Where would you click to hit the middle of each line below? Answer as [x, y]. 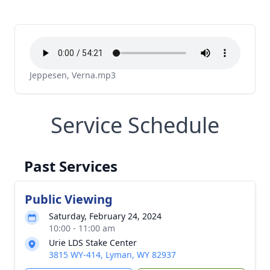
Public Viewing [69, 199]
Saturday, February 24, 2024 [105, 216]
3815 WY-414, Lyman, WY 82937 [112, 255]
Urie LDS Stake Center [93, 243]
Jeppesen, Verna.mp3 [73, 75]
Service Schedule [135, 125]
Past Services [71, 166]
